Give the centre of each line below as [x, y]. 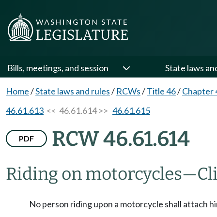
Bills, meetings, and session [58, 68]
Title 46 [161, 91]
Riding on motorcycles [94, 174]
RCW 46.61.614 [121, 139]
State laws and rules [73, 91]
